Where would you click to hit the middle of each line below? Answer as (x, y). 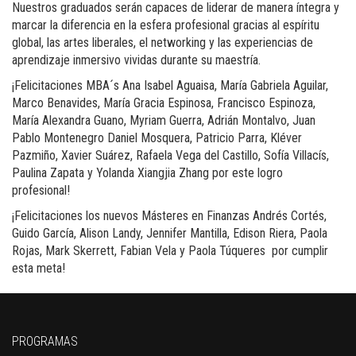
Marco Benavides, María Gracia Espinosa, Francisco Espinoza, (164, 103)
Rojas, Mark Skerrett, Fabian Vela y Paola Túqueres (139, 250)
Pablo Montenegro (58, 137)
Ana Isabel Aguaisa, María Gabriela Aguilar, (225, 85)
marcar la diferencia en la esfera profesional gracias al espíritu (166, 25)
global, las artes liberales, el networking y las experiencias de (163, 42)
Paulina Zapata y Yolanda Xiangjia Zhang (110, 172)
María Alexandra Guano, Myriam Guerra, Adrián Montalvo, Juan (164, 120)
